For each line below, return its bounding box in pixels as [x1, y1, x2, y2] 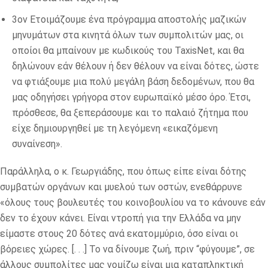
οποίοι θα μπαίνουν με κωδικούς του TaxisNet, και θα [12, 44, 244, 56]
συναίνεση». [12, 138, 62, 150]
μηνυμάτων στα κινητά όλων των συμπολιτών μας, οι [12, 29, 243, 41]
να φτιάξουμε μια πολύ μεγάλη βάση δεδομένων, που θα [12, 75, 254, 87]
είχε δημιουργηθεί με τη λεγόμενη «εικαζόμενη [12, 122, 218, 134]
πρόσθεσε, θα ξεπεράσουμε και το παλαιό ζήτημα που [12, 106, 248, 118]
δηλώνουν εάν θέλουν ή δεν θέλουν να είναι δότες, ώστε [12, 60, 259, 72]
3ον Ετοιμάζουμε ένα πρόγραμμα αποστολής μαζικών [12, 13, 246, 25]
